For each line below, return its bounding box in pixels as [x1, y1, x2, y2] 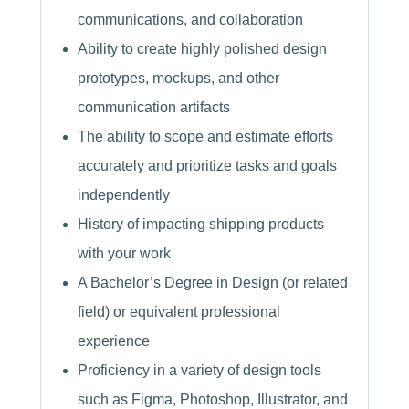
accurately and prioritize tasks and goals [78, 158, 338, 174]
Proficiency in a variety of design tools [78, 362, 322, 379]
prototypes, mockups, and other [78, 70, 280, 87]
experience [78, 333, 151, 350]
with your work [78, 246, 172, 262]
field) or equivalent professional [78, 304, 281, 320]
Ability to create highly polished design [78, 41, 328, 58]
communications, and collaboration [78, 12, 304, 28]
